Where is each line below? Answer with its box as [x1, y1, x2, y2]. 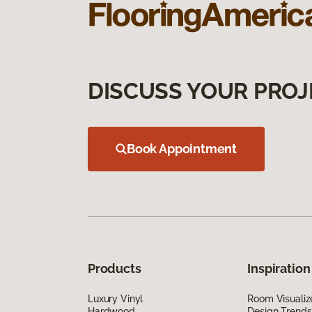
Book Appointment [127, 141, 237, 156]
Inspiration [247, 260, 311, 276]
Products [88, 260, 141, 276]
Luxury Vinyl [88, 292, 143, 304]
